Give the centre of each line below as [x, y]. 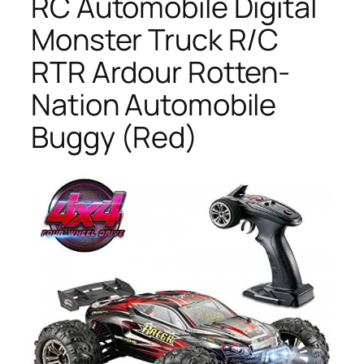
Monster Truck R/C [155, 39]
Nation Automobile [154, 104]
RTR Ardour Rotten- [161, 71]
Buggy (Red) [114, 136]
